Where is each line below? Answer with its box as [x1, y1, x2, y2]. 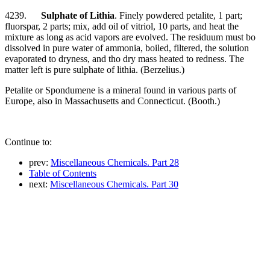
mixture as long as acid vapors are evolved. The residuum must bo [5, 31, 256, 42]
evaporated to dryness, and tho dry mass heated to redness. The [5, 53, 244, 64]
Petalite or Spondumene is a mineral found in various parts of [5, 84, 236, 95]
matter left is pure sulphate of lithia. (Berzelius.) [5, 64, 184, 75]
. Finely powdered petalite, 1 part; [115, 10, 242, 20]
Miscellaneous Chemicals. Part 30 [50, 178, 178, 189]
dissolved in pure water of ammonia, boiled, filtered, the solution [5, 42, 249, 53]
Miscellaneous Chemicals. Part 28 [51, 157, 179, 168]
